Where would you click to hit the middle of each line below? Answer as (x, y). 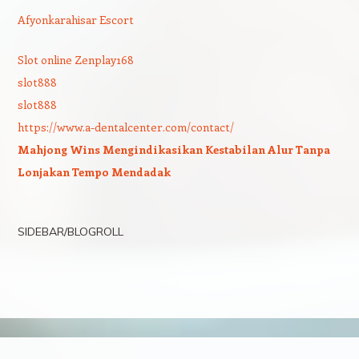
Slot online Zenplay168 (75, 60)
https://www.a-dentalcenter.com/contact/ (125, 127)
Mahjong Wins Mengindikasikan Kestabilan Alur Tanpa (173, 149)
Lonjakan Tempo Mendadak (94, 172)
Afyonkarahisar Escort (75, 20)
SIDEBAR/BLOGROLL (70, 232)
